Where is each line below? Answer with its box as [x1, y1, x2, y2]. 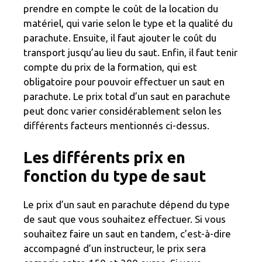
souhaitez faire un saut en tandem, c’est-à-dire [23, 227, 231, 239]
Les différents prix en [23, 148, 185, 166]
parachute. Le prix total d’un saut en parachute [23, 91, 230, 102]
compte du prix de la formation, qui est [23, 61, 197, 73]
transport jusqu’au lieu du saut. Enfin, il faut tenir [23, 47, 237, 58]
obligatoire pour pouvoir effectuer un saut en [23, 76, 225, 88]
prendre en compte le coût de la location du [23, 3, 218, 15]
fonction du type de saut [23, 167, 206, 185]
